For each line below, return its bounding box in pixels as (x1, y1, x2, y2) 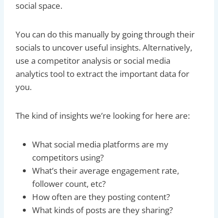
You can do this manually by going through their (16, 28, 195, 40)
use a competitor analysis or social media (16, 54, 170, 66)
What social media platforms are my (32, 138, 168, 150)
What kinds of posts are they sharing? (32, 204, 173, 216)
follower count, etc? (32, 178, 108, 189)
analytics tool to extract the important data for (16, 68, 189, 79)
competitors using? (32, 151, 104, 163)
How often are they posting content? (32, 191, 170, 202)
